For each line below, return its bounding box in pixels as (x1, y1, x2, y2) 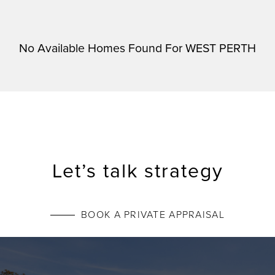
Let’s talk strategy (52, 155, 223, 184)
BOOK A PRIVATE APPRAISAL (81, 207, 225, 222)
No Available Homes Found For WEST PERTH (19, 39, 256, 56)
